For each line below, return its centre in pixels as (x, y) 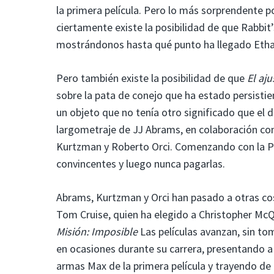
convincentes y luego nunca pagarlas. (141, 163)
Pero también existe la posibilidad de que (152, 78)
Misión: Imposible (97, 231)
